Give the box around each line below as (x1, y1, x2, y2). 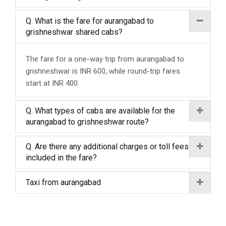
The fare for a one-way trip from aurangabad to (26, 54, 184, 64)
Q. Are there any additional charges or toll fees (26, 142, 189, 151)
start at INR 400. (26, 79, 79, 88)
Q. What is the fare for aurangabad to (26, 16, 154, 26)
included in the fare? (26, 153, 97, 162)
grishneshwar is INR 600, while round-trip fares (26, 67, 180, 76)
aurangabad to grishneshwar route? (26, 117, 149, 127)
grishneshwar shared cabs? (26, 27, 123, 37)
